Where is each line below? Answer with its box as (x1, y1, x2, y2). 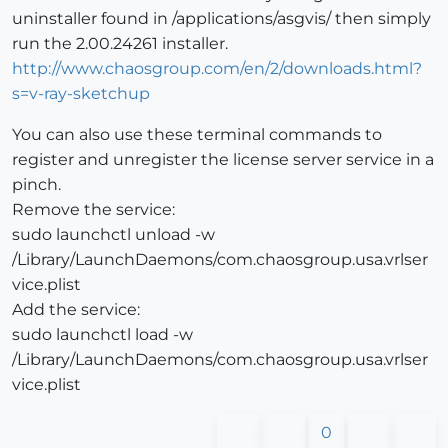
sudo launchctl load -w (12, 324, 193, 344)
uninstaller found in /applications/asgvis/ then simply (12, 8, 431, 28)
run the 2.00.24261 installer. (12, 33, 228, 53)
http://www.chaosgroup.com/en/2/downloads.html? (12, 58, 422, 78)
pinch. (12, 174, 61, 194)
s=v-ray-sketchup (12, 83, 150, 103)
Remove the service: (12, 199, 175, 219)
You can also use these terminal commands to (12, 124, 382, 144)
